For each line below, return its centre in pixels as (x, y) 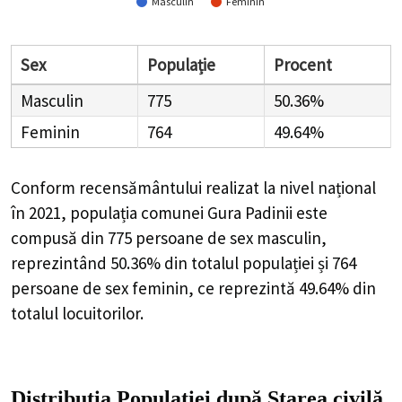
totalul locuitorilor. (79, 314)
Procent (303, 65)
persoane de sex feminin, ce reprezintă (155, 288)
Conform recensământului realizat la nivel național (193, 188)
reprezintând (61, 263)
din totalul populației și (246, 263)
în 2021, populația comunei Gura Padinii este (169, 213)
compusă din (59, 238)
